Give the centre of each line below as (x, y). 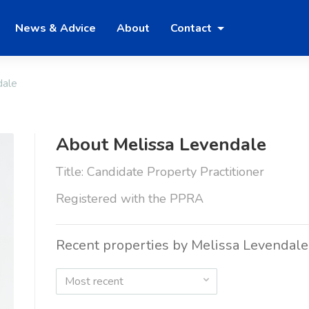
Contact (192, 28)
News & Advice (56, 28)
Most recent (94, 282)
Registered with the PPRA (129, 199)
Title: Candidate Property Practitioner (160, 172)
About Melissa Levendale (161, 145)
